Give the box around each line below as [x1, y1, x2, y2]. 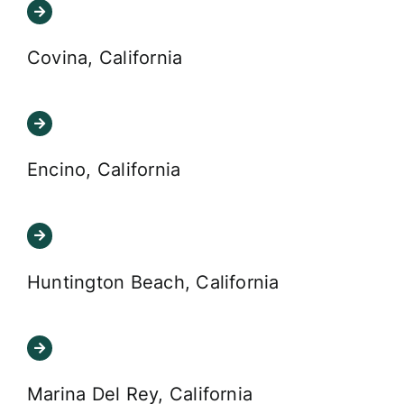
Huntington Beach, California [26, 271, 280, 293]
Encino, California [26, 159, 181, 181]
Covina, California [26, 47, 183, 69]
